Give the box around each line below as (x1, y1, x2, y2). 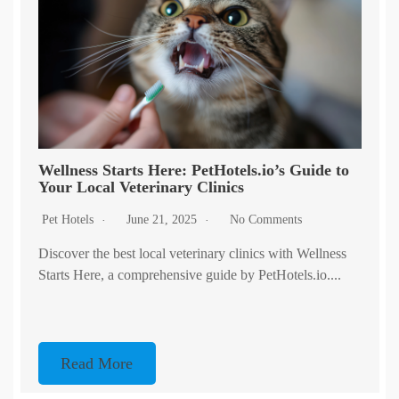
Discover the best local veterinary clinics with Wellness (37, 246, 346, 262)
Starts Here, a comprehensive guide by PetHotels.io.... (37, 267, 341, 283)
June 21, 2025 (126, 213, 200, 227)
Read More (61, 354, 134, 373)
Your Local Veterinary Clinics (37, 178, 244, 197)
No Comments (229, 213, 302, 227)
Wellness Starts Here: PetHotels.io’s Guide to (37, 161, 349, 180)
